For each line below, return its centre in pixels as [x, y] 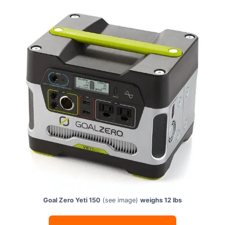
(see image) [120, 200]
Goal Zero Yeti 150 [72, 200]
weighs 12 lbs [161, 200]
